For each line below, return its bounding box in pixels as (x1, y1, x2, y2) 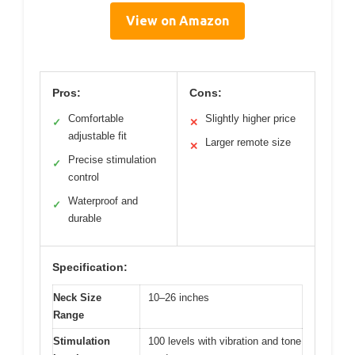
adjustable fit (68, 130, 127, 143)
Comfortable (68, 113, 124, 125)
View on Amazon (126, 13, 229, 29)
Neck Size (53, 292, 101, 304)
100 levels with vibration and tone (148, 335, 301, 348)
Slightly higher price (205, 113, 296, 125)
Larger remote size (205, 136, 291, 149)
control (68, 171, 99, 184)
